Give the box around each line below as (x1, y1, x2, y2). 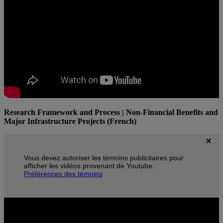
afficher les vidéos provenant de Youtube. (24, 162, 154, 170)
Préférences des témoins (24, 170, 103, 178)
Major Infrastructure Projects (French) (4, 117, 136, 126)
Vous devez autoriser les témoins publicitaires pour (24, 154, 184, 162)
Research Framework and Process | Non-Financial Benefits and (4, 108, 218, 117)
